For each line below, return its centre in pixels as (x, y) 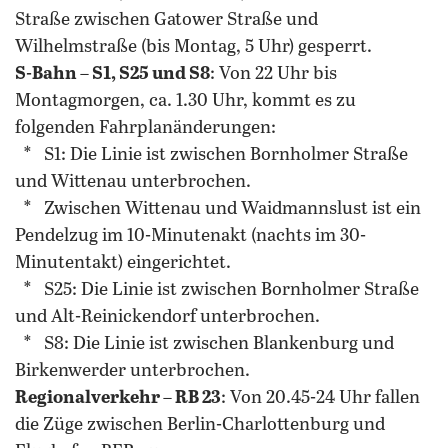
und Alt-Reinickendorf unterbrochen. (167, 317)
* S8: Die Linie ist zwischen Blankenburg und (204, 344)
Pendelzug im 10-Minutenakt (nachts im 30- (190, 236)
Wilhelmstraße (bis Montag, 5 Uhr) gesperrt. (193, 47)
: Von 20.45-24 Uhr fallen (320, 398)
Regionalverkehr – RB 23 (118, 398)
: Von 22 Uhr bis (273, 74)
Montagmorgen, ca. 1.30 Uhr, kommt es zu (185, 101)
